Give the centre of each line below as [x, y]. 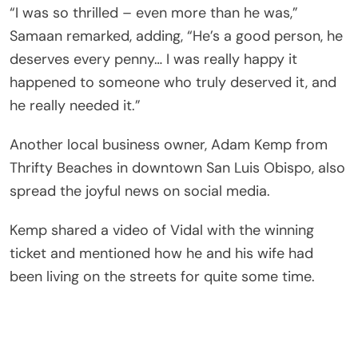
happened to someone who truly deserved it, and [173, 82]
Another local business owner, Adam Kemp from [169, 144]
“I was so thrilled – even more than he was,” [154, 12]
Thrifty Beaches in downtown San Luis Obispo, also [177, 167]
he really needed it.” [75, 105]
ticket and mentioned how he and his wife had [161, 253]
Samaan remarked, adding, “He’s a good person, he [176, 36]
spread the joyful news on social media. [140, 191]
